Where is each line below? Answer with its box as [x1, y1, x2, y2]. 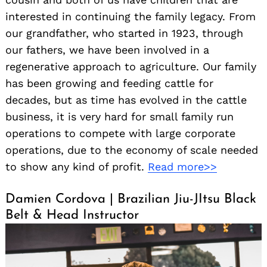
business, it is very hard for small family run [5, 110, 234, 123]
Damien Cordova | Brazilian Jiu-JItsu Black [5, 193, 256, 207]
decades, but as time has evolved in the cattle [5, 94, 247, 107]
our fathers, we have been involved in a [5, 44, 209, 57]
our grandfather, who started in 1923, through [5, 27, 243, 40]
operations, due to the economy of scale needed [5, 144, 258, 157]
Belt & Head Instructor [5, 209, 139, 223]
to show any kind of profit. [5, 160, 148, 173]
